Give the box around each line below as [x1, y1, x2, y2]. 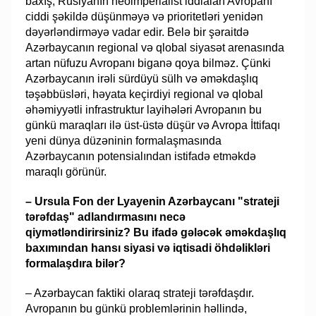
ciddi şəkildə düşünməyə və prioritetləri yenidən [25, 10, 264, 23]
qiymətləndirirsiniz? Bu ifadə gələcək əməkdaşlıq [25, 226, 287, 238]
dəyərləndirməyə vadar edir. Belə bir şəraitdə [25, 25, 250, 38]
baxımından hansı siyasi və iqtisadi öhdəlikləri [25, 241, 271, 254]
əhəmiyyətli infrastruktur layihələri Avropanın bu [25, 103, 262, 116]
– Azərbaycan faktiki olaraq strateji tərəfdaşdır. [25, 286, 255, 299]
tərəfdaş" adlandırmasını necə [25, 210, 186, 223]
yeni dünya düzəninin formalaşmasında [25, 134, 222, 147]
